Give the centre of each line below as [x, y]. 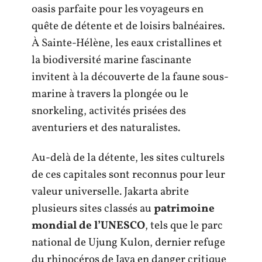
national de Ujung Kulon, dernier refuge [128, 243]
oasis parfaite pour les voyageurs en [118, 9]
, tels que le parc [184, 226]
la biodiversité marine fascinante [111, 60]
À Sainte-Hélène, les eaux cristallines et [127, 43]
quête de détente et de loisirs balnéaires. [128, 26]
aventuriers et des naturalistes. [106, 128]
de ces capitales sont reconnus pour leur [128, 175]
